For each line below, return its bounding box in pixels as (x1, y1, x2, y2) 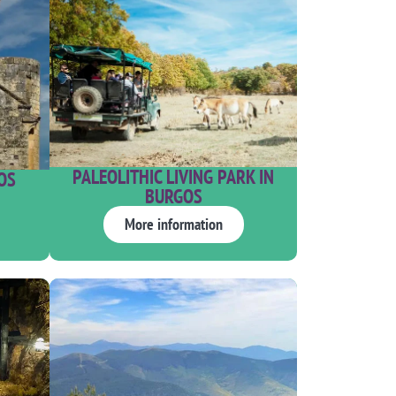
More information (124, 214, 223, 235)
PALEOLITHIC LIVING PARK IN (72, 164, 274, 190)
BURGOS (144, 184, 202, 209)
